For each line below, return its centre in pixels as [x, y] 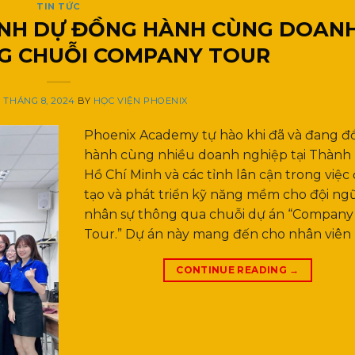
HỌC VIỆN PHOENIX [140, 100]
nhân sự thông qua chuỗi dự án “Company [219, 214]
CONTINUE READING [233, 269]
